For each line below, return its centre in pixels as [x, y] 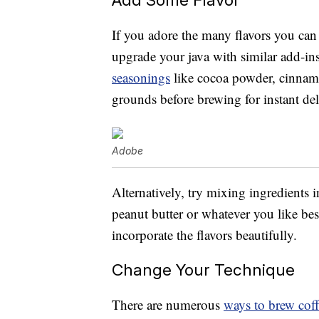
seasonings [141, 78]
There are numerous [168, 305]
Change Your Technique [203, 270]
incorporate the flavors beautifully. [204, 235]
